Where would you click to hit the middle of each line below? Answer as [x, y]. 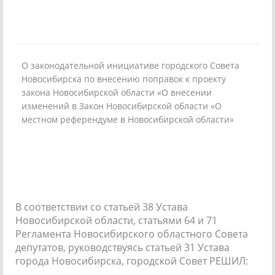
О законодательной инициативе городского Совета [130, 65]
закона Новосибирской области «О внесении [117, 92]
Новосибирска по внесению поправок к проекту [124, 79]
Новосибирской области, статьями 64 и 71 [116, 220]
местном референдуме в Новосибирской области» [128, 119]
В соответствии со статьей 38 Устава [102, 207]
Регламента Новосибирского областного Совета [132, 234]
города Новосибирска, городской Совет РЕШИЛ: [132, 261]
